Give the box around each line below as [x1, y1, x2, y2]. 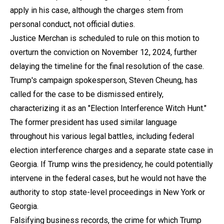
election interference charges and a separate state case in [10, 145, 213, 155]
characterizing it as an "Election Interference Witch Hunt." [10, 103, 206, 113]
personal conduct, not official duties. [10, 19, 135, 29]
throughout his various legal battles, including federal [10, 131, 194, 141]
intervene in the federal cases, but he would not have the [10, 173, 206, 183]
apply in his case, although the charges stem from [10, 5, 183, 15]
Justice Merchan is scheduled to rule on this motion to [10, 33, 199, 43]
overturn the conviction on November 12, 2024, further [10, 47, 197, 57]
